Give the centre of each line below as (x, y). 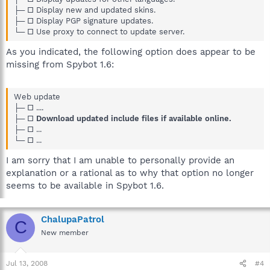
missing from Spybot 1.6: (60, 64)
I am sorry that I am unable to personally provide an (120, 160)
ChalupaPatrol (73, 219)
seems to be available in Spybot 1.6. (85, 185)
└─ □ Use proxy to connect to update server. (99, 32)
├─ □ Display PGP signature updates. (83, 21)
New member (65, 232)
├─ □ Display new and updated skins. (85, 10)
